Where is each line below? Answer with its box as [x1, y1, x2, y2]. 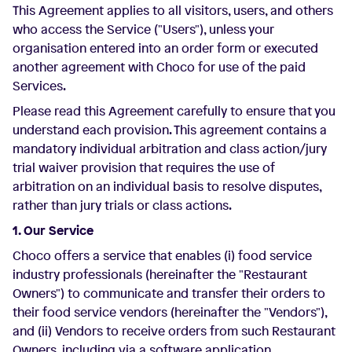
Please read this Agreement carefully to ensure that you [13, 102, 335, 119]
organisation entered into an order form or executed [13, 39, 318, 57]
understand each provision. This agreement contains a [13, 121, 327, 138]
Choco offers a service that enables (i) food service [13, 247, 312, 264]
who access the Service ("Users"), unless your [13, 20, 274, 38]
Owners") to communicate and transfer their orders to [13, 284, 325, 302]
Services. [13, 77, 66, 94]
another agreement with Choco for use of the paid [13, 58, 306, 75]
